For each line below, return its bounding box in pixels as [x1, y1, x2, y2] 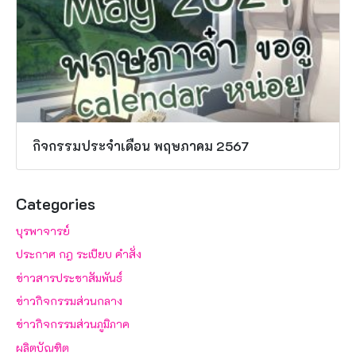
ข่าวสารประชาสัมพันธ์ [16, 269, 122, 285]
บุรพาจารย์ [16, 222, 70, 238]
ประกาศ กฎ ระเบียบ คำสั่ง [16, 246, 141, 262]
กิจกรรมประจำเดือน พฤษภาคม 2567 [33, 137, 250, 154]
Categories [16, 192, 95, 214]
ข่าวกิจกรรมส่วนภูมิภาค [16, 316, 130, 332]
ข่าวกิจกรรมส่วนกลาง [16, 293, 122, 309]
